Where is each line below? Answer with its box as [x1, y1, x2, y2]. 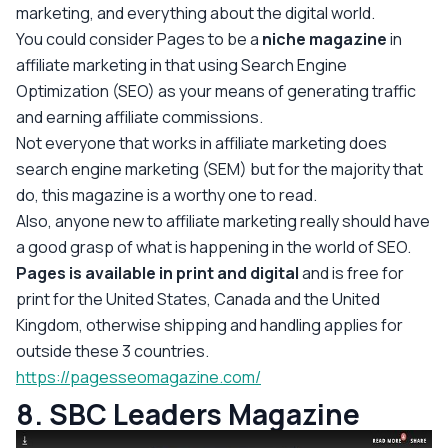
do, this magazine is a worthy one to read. [16, 183, 317, 206]
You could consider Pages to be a [16, 27, 262, 50]
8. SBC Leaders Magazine [16, 394, 360, 433]
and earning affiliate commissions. [16, 105, 263, 128]
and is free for [299, 261, 404, 284]
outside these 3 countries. [16, 339, 209, 362]
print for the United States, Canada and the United [16, 287, 380, 310]
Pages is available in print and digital [16, 261, 299, 284]
